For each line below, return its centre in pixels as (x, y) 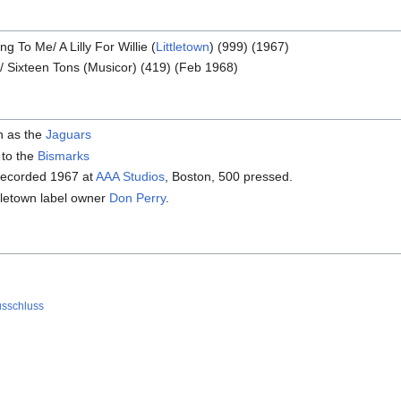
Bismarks (64, 155)
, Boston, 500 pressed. (229, 177)
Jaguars (69, 135)
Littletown (183, 46)
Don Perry (138, 197)
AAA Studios (131, 177)
